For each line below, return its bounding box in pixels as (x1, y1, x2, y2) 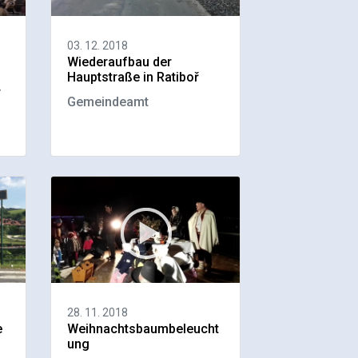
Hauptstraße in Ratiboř (67, 70, 200, 86)
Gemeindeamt (67, 94, 149, 110)
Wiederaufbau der (67, 54, 173, 70)
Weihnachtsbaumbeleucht (67, 320, 220, 336)
